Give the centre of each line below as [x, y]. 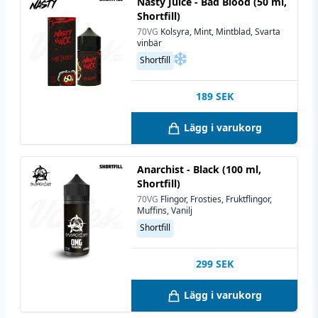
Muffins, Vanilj [165, 211]
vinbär [149, 43]
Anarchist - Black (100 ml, [199, 170]
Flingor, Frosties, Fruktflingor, [216, 199]
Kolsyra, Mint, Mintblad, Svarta [220, 31]
